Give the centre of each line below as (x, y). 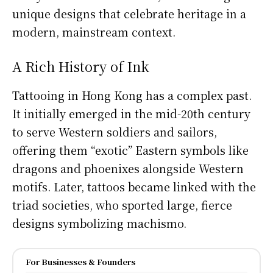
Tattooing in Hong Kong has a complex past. (132, 95)
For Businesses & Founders (80, 261)
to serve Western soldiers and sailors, (115, 131)
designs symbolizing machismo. (99, 223)
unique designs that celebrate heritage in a (129, 13)
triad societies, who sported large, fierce (122, 204)
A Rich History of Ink (81, 66)
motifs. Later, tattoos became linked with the (134, 186)
